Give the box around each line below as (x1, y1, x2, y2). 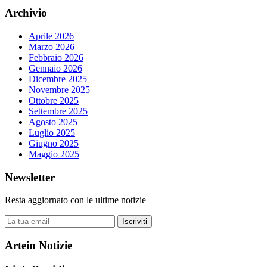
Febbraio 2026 (29, 52, 83, 63)
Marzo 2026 (29, 41, 74, 52)
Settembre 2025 (29, 105, 88, 116)
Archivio (5, 7, 47, 20)
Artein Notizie (5, 238, 72, 252)
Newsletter (5, 170, 55, 184)
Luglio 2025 (29, 127, 75, 138)
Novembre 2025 (29, 84, 90, 95)
